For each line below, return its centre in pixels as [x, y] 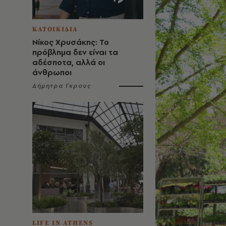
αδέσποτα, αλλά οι [69, 62]
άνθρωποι [52, 72]
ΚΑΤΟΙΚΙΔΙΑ [55, 29]
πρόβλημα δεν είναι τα [75, 52]
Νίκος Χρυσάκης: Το [71, 42]
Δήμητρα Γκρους [62, 86]
